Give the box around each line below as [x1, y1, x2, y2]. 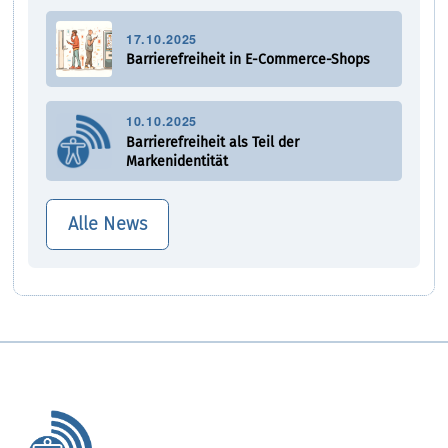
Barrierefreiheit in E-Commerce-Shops [126, 51, 371, 69]
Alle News [67, 213, 148, 236]
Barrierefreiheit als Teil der [126, 133, 300, 151]
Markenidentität [126, 152, 229, 170]
